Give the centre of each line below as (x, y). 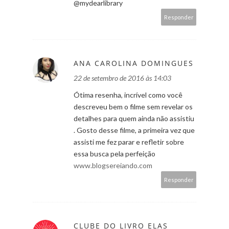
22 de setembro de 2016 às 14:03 (122, 78)
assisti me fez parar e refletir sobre (129, 142)
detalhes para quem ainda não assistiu (134, 118)
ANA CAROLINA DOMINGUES (134, 63)
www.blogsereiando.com (113, 165)
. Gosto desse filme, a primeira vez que (134, 130)
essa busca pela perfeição (114, 153)
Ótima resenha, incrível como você (128, 95)
